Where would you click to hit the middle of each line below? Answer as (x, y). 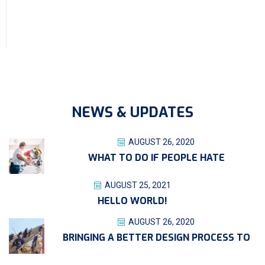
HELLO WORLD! (132, 201)
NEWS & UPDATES (132, 112)
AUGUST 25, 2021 (137, 185)
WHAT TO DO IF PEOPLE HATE (156, 157)
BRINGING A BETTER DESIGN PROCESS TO (156, 237)
